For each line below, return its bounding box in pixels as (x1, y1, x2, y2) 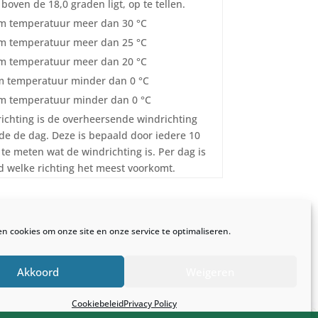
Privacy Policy (123, 297, 177, 309)
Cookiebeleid (71, 297, 124, 309)
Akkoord (16, 264, 59, 279)
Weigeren (186, 264, 235, 279)
